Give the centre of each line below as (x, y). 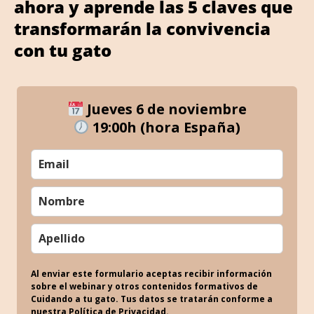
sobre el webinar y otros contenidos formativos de (144, 286)
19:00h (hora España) (165, 127)
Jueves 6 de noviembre (165, 109)
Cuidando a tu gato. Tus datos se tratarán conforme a (152, 299)
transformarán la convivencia (142, 28)
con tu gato (63, 50)
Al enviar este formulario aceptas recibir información (151, 273)
